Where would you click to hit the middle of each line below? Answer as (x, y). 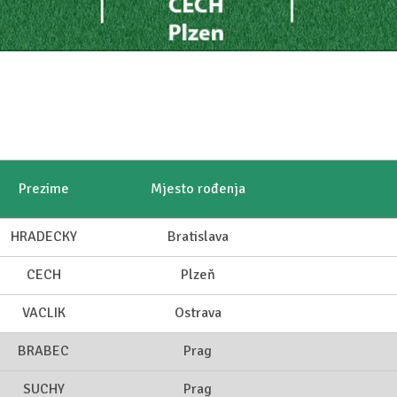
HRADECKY (43, 237)
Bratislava (198, 237)
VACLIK (43, 313)
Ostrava (198, 313)
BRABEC (43, 351)
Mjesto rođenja (198, 189)
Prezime (43, 189)
